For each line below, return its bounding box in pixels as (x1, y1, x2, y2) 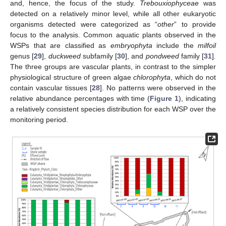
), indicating (179, 94, 216, 103)
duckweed (48, 52, 81, 61)
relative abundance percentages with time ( (10, 94, 150, 103)
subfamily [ (80, 52, 117, 61)
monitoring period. (10, 116, 68, 124)
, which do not (171, 73, 216, 82)
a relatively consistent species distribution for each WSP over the (10, 105, 216, 114)
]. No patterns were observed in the (100, 84, 216, 92)
